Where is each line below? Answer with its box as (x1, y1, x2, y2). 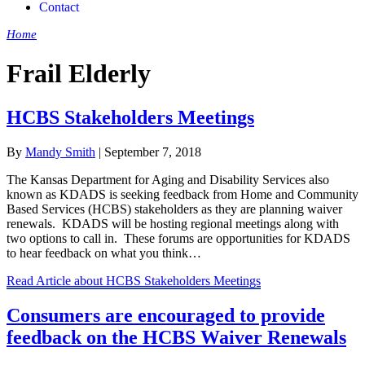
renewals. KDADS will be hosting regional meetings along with (7, 216, 339, 231)
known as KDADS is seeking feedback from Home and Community (7, 187, 358, 201)
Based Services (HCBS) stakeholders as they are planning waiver (7, 201, 342, 216)
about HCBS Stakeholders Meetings (74, 273, 261, 288)
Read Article (7, 273, 74, 288)
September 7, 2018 (104, 144, 201, 159)
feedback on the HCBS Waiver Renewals (7, 326, 346, 348)
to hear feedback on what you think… (7, 245, 201, 260)
